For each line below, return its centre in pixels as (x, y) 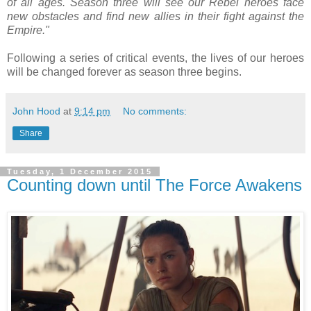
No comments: (155, 111)
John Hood (36, 111)
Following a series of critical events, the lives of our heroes (155, 58)
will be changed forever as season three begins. (124, 72)
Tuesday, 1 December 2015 (80, 172)
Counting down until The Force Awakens (154, 185)
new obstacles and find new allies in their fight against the (155, 17)
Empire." (28, 31)
